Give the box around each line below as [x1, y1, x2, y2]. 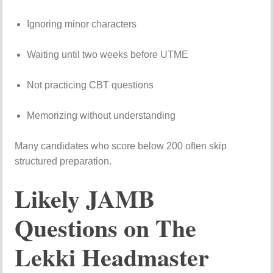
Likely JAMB [15, 180, 155, 217]
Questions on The [15, 210, 197, 246]
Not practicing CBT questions [27, 80, 154, 91]
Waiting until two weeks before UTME [27, 49, 189, 60]
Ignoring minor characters [27, 19, 137, 30]
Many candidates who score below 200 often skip [15, 141, 227, 152]
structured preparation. [15, 156, 112, 167]
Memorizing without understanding [27, 110, 176, 121]
